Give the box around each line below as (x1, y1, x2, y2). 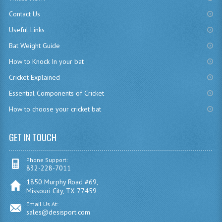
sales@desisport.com (26, 208, 90, 217)
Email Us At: (26, 200, 58, 208)
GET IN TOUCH (8, 131, 56, 144)
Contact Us (8, 9, 40, 18)
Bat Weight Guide (8, 41, 60, 50)
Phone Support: (26, 156, 68, 164)
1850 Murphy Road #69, (26, 177, 98, 186)
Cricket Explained (8, 73, 60, 82)
